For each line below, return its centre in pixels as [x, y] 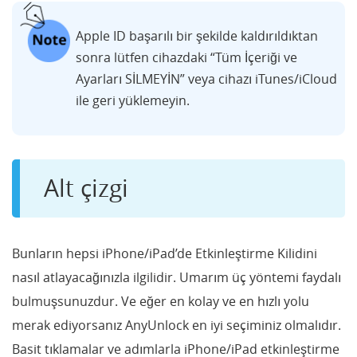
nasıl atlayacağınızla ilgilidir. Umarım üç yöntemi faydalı [177, 277]
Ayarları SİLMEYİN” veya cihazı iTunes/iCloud [206, 78]
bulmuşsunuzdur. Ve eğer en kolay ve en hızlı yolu [161, 301]
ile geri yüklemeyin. [133, 100]
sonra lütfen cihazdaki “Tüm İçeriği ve [186, 57]
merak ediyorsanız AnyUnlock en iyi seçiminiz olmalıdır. [177, 325]
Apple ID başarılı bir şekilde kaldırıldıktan [197, 35]
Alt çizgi [86, 188]
